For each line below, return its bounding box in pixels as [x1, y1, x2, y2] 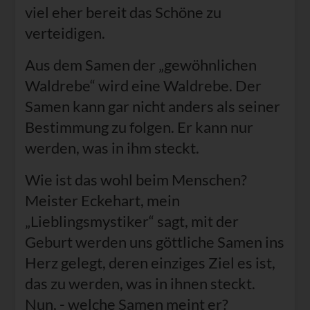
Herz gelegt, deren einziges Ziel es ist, [24, 253, 275, 273]
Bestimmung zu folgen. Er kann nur [24, 118, 253, 137]
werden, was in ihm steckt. [24, 138, 199, 158]
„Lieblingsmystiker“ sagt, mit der [24, 212, 239, 231]
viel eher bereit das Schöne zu [24, 3, 221, 22]
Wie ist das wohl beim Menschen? [24, 170, 247, 190]
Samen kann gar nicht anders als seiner [24, 97, 280, 116]
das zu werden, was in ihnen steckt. [24, 274, 255, 293]
